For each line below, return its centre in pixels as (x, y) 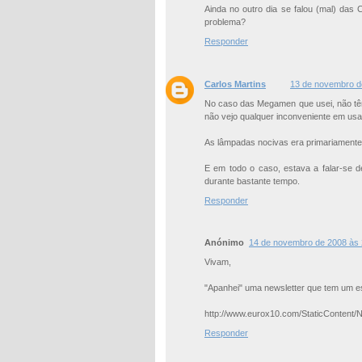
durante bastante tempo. (252, 181)
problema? (225, 22)
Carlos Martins (235, 84)
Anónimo (224, 242)
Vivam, (218, 261)
